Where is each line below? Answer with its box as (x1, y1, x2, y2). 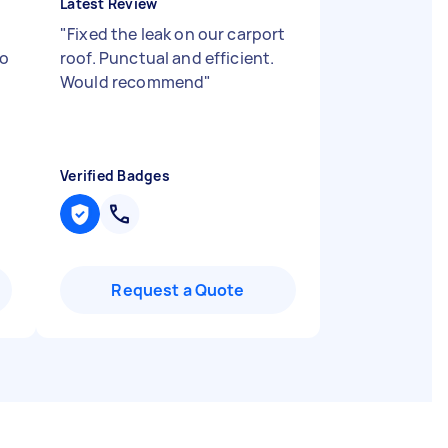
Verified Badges (60, 166, 170, 185)
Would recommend (60, 71, 205, 93)
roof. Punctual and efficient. (60, 47, 275, 69)
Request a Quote (111, 279, 245, 301)
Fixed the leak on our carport (67, 23, 286, 45)
